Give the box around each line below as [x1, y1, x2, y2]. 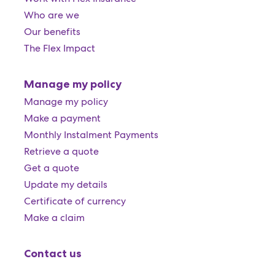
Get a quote [23, 161, 79, 174]
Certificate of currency [23, 195, 126, 207]
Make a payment [23, 112, 101, 125]
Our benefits [23, 25, 80, 38]
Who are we [23, 9, 79, 21]
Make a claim [23, 211, 85, 224]
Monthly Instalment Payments [23, 128, 158, 141]
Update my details [23, 178, 107, 191]
